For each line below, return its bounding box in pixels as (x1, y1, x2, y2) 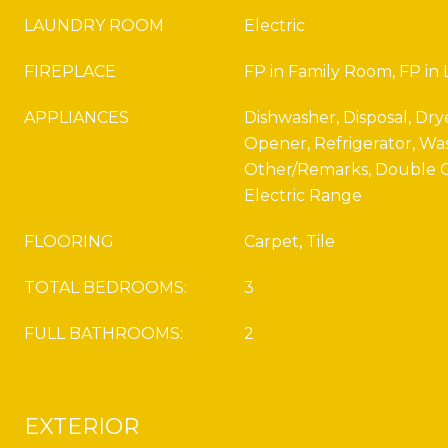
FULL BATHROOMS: (24, 324, 183, 343)
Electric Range (244, 186, 362, 205)
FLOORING (24, 232, 114, 251)
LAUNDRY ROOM (24, 16, 164, 35)
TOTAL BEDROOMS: (24, 278, 187, 297)
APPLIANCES (24, 108, 129, 127)
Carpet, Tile (244, 232, 335, 251)
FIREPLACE (24, 62, 116, 81)
